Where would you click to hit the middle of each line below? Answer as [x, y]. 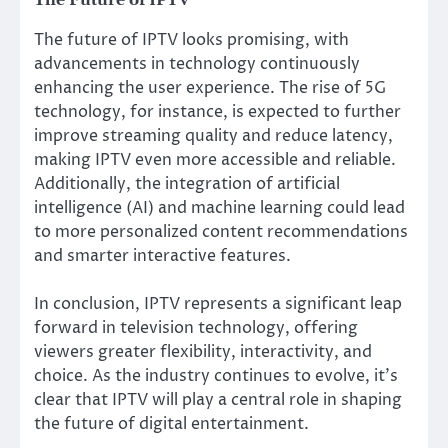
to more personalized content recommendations [221, 231]
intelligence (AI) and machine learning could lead [219, 207]
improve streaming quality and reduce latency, [213, 135]
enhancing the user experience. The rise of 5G [210, 87]
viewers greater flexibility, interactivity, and [203, 351]
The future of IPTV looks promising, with [191, 39]
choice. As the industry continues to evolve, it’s [216, 375]
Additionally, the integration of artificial [187, 183]
